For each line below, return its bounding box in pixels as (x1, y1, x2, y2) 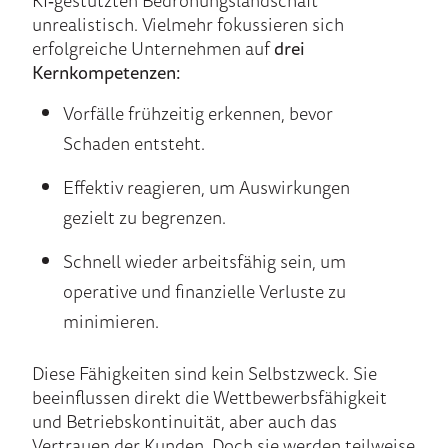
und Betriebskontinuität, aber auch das (32, 406, 337, 435)
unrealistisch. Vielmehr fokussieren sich (32, 9, 344, 38)
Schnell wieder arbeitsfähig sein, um (62, 246, 346, 275)
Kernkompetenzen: (32, 57, 181, 86)
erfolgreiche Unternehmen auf (32, 33, 274, 62)
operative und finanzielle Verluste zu (62, 276, 346, 305)
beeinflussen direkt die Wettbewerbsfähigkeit (32, 382, 387, 411)
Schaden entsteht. (62, 128, 205, 157)
